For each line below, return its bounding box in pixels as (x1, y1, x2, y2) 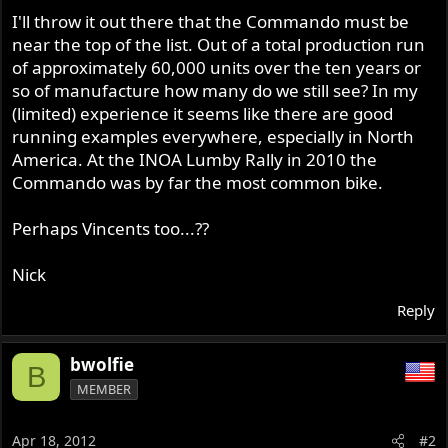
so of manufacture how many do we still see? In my (12, 79, 419, 103)
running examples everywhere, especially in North (12, 125, 415, 149)
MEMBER (77, 380, 132, 399)
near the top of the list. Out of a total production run (12, 33, 426, 57)
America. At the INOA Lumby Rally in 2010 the (12, 148, 378, 172)
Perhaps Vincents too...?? (12, 217, 210, 241)
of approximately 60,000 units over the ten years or (12, 56, 422, 80)
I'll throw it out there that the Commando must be (12, 10, 410, 34)
